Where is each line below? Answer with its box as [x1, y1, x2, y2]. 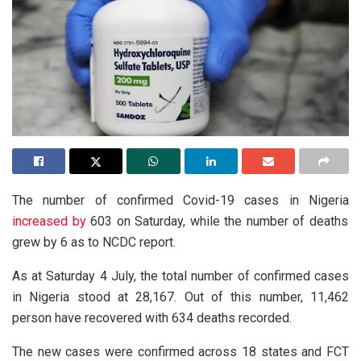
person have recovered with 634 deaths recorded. [12, 309, 292, 326]
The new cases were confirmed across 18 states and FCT [12, 343, 349, 359]
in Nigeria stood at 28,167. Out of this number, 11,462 [12, 288, 349, 305]
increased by [12, 213, 86, 229]
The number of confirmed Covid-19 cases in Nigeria [12, 192, 349, 208]
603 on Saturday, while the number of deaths [85, 213, 348, 229]
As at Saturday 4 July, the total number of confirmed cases [12, 268, 349, 284]
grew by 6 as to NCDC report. [12, 234, 176, 250]
